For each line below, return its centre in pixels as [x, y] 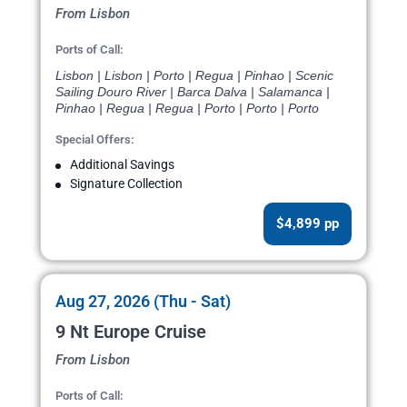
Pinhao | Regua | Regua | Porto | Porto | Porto [187, 109]
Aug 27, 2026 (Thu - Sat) [143, 302]
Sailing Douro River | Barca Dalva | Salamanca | [193, 92]
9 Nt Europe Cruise [131, 332]
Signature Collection [126, 184]
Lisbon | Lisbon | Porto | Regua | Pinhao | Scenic [194, 76]
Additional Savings [122, 165]
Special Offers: [95, 140]
